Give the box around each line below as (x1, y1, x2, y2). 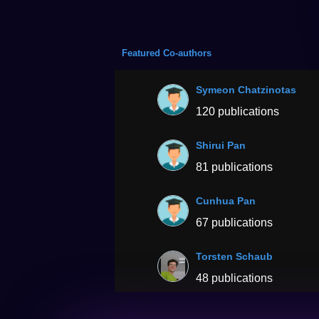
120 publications (196, 105, 280, 118)
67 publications (196, 216, 273, 229)
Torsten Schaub (196, 251, 273, 263)
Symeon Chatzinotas (196, 84, 297, 96)
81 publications (196, 161, 273, 174)
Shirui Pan (196, 140, 246, 152)
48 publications (196, 272, 273, 285)
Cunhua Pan (196, 195, 256, 207)
